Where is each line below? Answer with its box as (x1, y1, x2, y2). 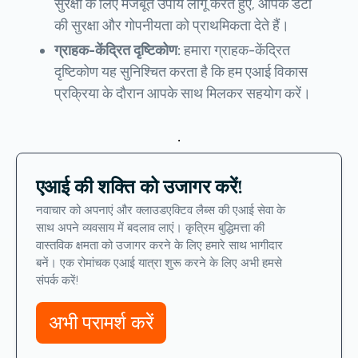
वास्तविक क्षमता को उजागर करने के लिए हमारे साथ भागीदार (36, 238, 283, 253)
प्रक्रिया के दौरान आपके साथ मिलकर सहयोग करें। (54, 85, 311, 103)
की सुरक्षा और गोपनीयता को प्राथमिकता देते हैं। (54, 17, 289, 35)
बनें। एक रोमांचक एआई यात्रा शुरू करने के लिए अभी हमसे (36, 256, 282, 271)
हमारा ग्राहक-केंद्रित (184, 42, 290, 60)
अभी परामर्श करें (49, 311, 153, 335)
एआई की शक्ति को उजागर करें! (36, 175, 243, 200)
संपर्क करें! (36, 273, 78, 288)
